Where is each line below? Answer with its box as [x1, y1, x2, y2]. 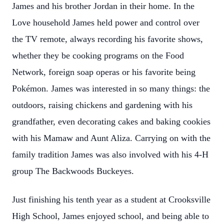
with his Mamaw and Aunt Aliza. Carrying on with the [12, 133, 210, 143]
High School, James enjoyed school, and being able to [12, 211, 209, 221]
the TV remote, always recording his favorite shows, [12, 34, 203, 44]
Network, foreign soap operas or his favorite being [12, 67, 195, 77]
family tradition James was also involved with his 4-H [12, 149, 208, 159]
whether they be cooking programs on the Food [12, 50, 184, 60]
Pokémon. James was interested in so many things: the [12, 83, 210, 93]
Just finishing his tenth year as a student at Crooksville [12, 194, 210, 204]
